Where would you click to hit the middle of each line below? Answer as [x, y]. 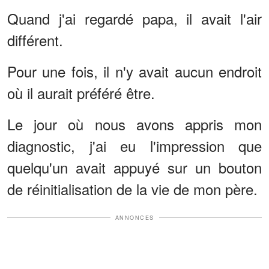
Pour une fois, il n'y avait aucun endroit [134, 71]
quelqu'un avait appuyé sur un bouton [134, 167]
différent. [35, 40]
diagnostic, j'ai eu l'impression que [134, 145]
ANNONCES [134, 217]
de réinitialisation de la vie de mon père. [132, 189]
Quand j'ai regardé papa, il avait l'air [134, 18]
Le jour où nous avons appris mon [134, 124]
